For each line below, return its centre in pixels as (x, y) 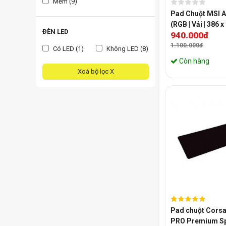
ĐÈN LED (55, 32)
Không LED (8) (126, 49)
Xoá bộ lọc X (96, 71)
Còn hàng (193, 61)
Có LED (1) (68, 49)
